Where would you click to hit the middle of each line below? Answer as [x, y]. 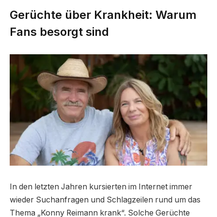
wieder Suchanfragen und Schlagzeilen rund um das [105, 200]
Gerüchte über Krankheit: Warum [103, 15]
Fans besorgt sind [59, 31]
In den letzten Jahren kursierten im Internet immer [101, 186]
